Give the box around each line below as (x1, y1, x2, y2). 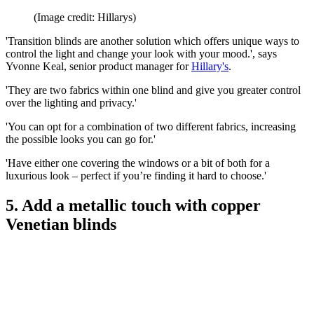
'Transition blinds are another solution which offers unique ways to (6, 34, 299, 47)
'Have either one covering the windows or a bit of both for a (6, 156, 270, 169)
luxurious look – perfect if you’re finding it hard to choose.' (6, 169, 266, 182)
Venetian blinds (6, 214, 116, 233)
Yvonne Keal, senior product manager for (6, 60, 191, 72)
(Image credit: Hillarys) (34, 11, 136, 23)
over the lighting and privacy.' (6, 96, 139, 109)
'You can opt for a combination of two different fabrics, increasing (6, 120, 296, 132)
